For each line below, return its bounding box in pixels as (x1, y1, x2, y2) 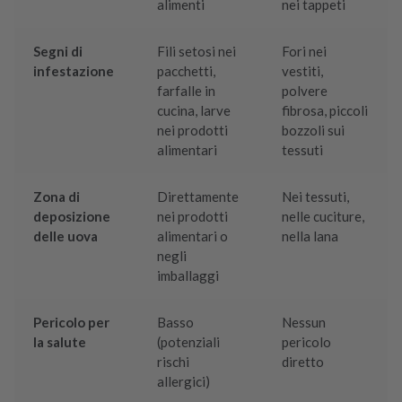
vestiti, (282, 63, 324, 80)
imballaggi (157, 267, 220, 284)
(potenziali (157, 334, 221, 351)
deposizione (33, 208, 111, 225)
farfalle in (157, 83, 216, 100)
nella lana (282, 228, 339, 245)
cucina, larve (157, 102, 232, 119)
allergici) (157, 373, 211, 390)
